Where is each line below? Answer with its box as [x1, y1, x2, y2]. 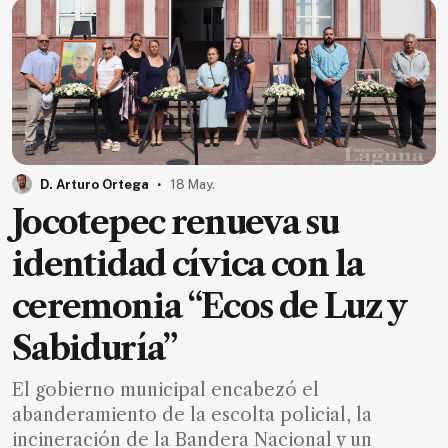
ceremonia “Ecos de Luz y [12, 286, 406, 328]
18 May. [170, 177, 215, 193]
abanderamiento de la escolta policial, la [12, 404, 372, 427]
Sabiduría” [12, 328, 177, 370]
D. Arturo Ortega [40, 177, 149, 193]
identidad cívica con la [12, 244, 364, 286]
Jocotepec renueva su [12, 202, 339, 244]
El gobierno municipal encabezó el [12, 379, 319, 402]
